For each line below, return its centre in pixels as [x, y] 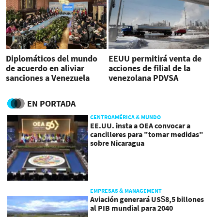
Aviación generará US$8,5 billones [147, 199]
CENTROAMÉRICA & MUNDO [126, 117]
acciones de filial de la [149, 68]
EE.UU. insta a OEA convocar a [140, 125]
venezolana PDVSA [143, 78]
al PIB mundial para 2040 [132, 208]
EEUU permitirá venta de [155, 59]
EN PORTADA [51, 103]
